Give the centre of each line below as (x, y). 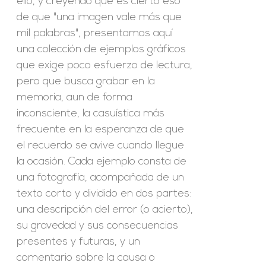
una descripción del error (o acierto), (105, 210)
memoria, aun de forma (75, 98)
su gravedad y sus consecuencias (98, 226)
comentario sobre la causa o (86, 258)
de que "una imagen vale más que (99, 18)
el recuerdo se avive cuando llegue (101, 146)
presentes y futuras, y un (79, 242)
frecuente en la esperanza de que (101, 130)
